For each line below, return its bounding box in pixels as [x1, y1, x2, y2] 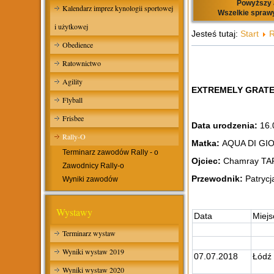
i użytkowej [54, 21, 89, 31]
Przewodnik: [191, 174, 243, 183]
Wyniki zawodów [62, 175, 119, 183]
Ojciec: [191, 156, 221, 166]
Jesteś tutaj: [191, 29, 241, 39]
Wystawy [56, 206, 93, 218]
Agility [62, 76, 83, 86]
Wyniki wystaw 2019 [62, 246, 125, 256]
